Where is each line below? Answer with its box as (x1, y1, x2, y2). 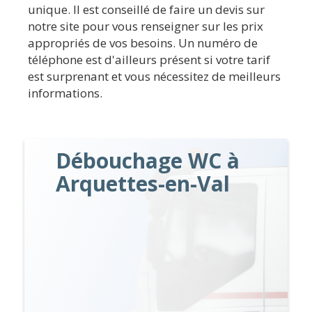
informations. (28, 84, 102, 101)
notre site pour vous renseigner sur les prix (28, 17, 263, 34)
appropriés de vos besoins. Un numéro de (28, 34, 258, 51)
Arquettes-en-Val (56, 169, 231, 198)
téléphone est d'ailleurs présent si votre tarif (28, 51, 270, 68)
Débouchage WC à (56, 146, 240, 175)
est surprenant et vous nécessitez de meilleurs (28, 68, 281, 84)
